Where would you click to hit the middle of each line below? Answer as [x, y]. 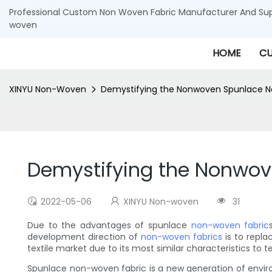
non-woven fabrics [182, 237]
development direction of [84, 237]
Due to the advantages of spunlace [109, 226]
